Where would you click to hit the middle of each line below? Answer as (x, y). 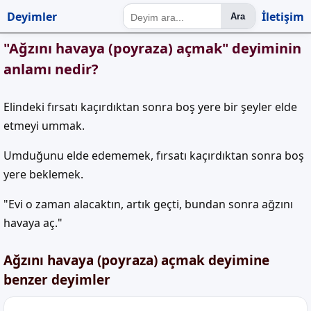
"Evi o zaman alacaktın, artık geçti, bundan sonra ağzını (148, 204)
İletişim (283, 16)
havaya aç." (33, 223)
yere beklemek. (43, 174)
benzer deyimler (57, 280)
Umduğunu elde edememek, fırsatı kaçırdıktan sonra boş (154, 155)
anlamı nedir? (51, 69)
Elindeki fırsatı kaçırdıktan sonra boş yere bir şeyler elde (150, 107)
